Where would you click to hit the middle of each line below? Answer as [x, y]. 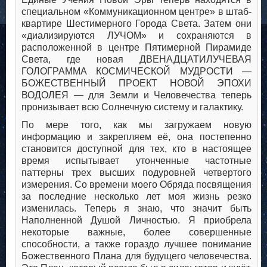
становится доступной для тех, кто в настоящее [136, 149]
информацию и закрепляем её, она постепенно [136, 137]
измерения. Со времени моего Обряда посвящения [136, 185]
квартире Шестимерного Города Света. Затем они [136, 24]
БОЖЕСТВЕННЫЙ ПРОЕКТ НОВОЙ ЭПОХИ [136, 83]
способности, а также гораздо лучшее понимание [136, 244]
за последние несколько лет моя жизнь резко [136, 197]
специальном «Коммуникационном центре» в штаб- [136, 12]
